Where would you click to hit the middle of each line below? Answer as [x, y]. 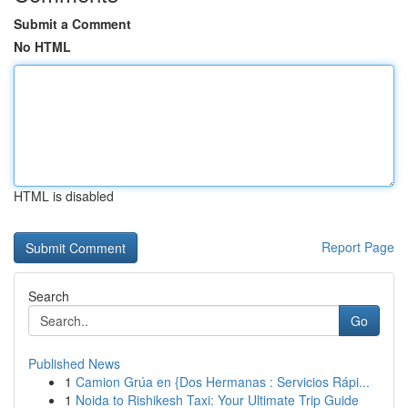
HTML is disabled [64, 196]
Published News [74, 363]
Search [49, 296]
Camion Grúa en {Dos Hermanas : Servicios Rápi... [223, 382]
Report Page [358, 247]
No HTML [42, 46]
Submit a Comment [72, 24]
